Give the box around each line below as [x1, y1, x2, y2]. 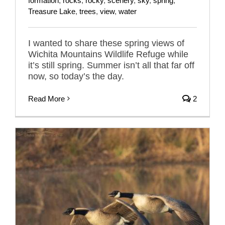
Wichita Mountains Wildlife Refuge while [28, 49, 188, 59]
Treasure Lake [28, 7, 75, 16]
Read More [28, 94, 65, 103]
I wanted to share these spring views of [28, 38, 184, 48]
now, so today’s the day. [28, 71, 124, 81]
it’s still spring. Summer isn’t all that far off [28, 60, 194, 70]
